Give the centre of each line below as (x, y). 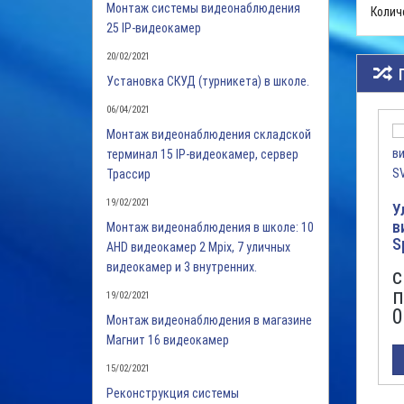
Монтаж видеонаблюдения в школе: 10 (210, 227)
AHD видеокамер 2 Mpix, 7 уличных (198, 247)
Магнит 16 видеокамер (168, 340)
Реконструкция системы (173, 393)
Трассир (129, 174)
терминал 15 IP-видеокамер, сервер (202, 154)
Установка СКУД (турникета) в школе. (208, 81)
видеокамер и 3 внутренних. (182, 267)
